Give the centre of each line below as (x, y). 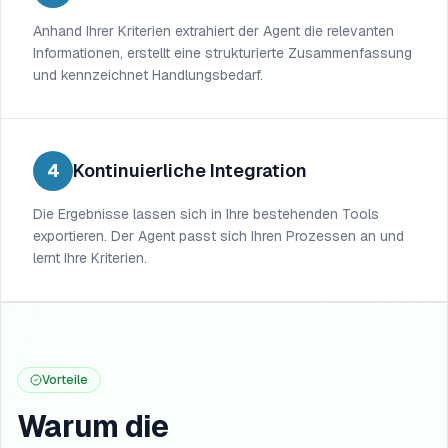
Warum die (93, 426)
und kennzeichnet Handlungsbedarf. (148, 75)
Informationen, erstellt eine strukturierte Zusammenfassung (222, 53)
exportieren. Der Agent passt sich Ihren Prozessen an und (218, 236)
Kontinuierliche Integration (190, 170)
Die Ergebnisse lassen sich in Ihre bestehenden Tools (206, 214)
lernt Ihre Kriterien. (90, 258)
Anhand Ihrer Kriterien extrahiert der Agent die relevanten (213, 31)
